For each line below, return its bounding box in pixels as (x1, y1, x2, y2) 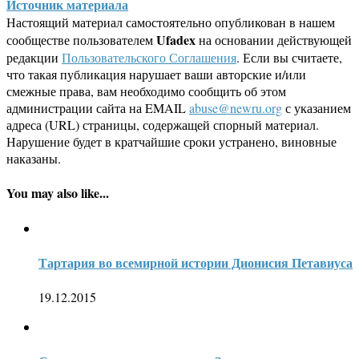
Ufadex (156, 30, 196, 50)
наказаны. (6, 150, 61, 167)
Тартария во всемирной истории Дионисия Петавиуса (38, 252, 353, 272)
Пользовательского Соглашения (62, 49, 236, 67)
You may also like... (6, 184, 109, 203)
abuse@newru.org (189, 99, 282, 117)
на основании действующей (196, 31, 352, 49)
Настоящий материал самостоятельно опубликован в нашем (6, 14, 335, 31)
